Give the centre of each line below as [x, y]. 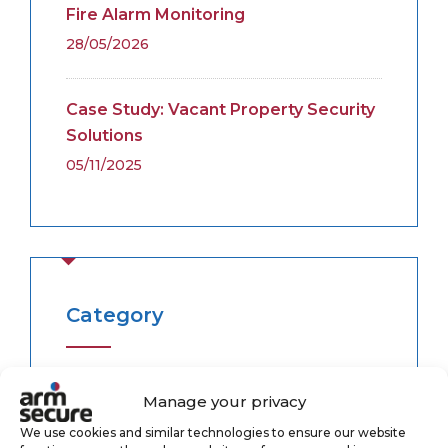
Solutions [104, 136]
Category [115, 315]
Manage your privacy [224, 401]
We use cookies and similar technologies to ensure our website [213, 432]
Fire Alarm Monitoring [155, 15]
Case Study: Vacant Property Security [220, 110]
